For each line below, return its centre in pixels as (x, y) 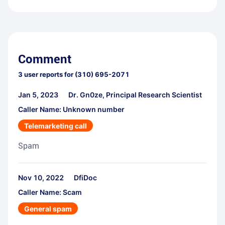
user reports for (48, 75)
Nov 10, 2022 (41, 178)
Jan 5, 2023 (38, 95)
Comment (45, 60)
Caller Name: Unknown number (71, 109)
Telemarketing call (55, 126)
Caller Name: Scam (50, 192)
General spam (48, 209)
